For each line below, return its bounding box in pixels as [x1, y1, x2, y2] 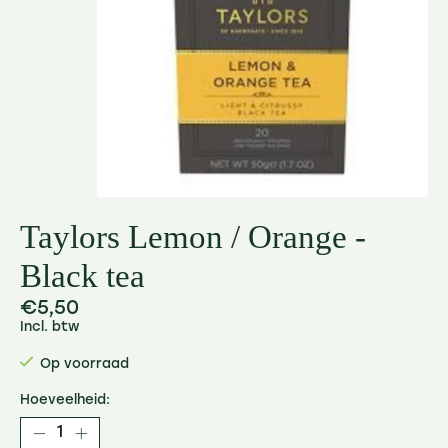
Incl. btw [20, 320, 79, 334]
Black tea [20, 257, 145, 295]
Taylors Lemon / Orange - [20, 218, 366, 256]
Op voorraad [39, 357, 129, 371]
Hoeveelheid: [20, 394, 110, 408]
